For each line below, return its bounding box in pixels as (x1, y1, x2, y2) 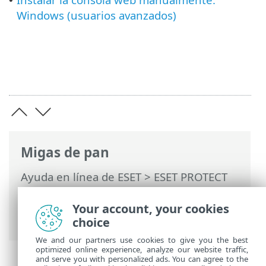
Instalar (81, 183, 121, 199)
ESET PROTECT (154, 169, 227, 184)
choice (72, 214, 110, 230)
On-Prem (21, 183, 68, 199)
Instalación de (133, 183, 206, 199)
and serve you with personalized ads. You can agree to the (36, 254, 248, 264)
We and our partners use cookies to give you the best (36, 235, 248, 245)
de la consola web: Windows (21, 213, 167, 229)
